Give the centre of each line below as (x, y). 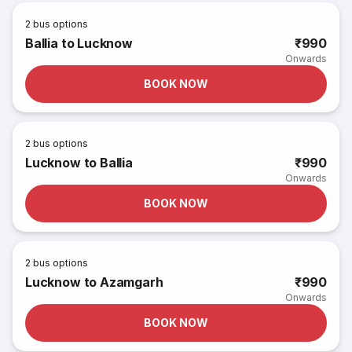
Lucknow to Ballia (79, 163)
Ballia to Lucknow (79, 43)
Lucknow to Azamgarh (94, 282)
